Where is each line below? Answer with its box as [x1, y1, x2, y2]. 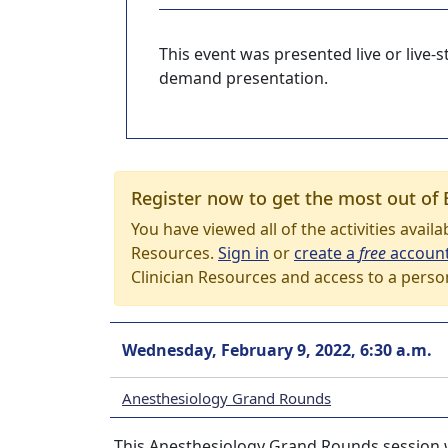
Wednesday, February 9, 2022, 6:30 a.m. [122, 339, 432, 361]
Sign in [218, 242, 269, 264]
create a [294, 242, 359, 264]
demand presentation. [159, 67, 328, 89]
